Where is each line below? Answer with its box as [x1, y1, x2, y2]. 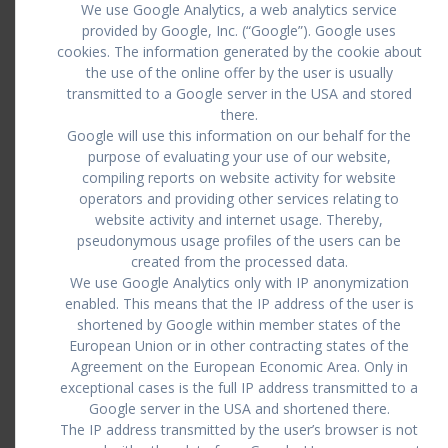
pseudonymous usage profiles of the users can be [77, 231, 401, 250]
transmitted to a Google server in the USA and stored [66, 84, 412, 103]
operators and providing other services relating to [79, 189, 399, 208]
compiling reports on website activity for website [82, 168, 396, 187]
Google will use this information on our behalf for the [67, 126, 411, 145]
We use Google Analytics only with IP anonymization [69, 273, 409, 292]
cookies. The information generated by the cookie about [56, 42, 422, 61]
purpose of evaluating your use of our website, [87, 147, 391, 166]
